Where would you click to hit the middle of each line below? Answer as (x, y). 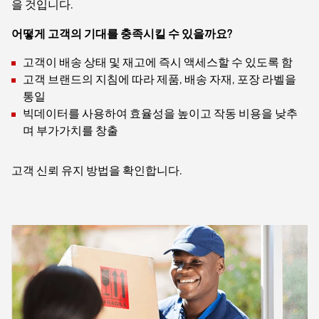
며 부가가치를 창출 (70, 131)
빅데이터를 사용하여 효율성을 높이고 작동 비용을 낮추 (160, 114)
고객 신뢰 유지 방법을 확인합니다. (97, 171)
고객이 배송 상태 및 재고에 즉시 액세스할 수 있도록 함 (158, 63)
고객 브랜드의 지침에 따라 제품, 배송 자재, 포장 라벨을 (159, 80)
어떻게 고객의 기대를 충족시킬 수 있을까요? (122, 34)
